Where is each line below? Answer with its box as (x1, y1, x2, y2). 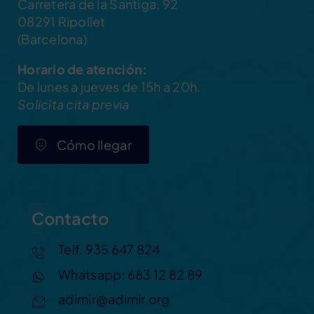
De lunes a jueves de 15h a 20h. (17, 78, 201, 95)
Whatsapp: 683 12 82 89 (58, 266, 203, 282)
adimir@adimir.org (58, 291, 170, 308)
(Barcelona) (17, 31, 87, 48)
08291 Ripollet (17, 13, 106, 30)
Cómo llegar (56, 137, 132, 153)
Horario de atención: (17, 61, 148, 78)
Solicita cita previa (17, 96, 130, 113)
